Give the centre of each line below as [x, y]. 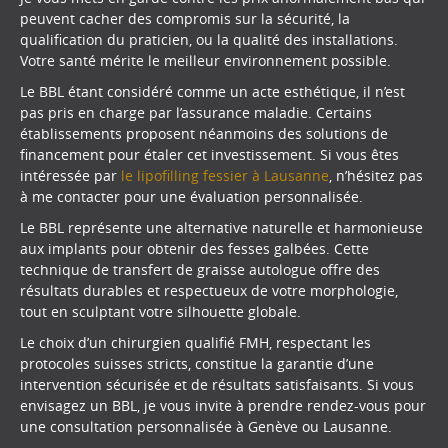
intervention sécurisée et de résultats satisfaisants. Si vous [217, 384]
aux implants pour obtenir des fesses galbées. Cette [194, 248]
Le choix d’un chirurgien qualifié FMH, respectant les [195, 342]
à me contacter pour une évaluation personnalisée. [191, 197]
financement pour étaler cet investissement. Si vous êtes [209, 155]
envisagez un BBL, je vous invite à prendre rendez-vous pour [223, 405]
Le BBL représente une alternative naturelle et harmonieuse [221, 227]
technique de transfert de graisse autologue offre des [200, 269]
